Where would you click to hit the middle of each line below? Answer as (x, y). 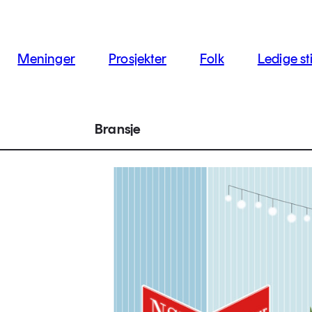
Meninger (46, 58)
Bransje (118, 129)
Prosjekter (137, 58)
